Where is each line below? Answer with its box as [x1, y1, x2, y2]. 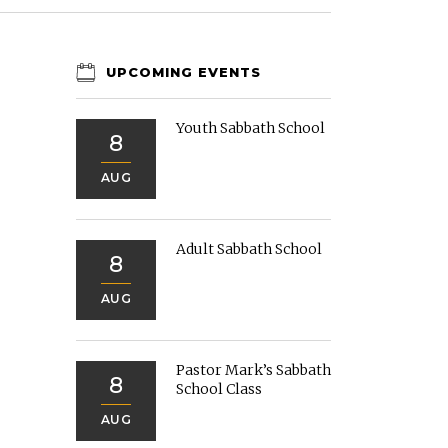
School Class [176, 380, 262, 398]
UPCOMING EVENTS [106, 64, 261, 80]
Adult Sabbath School [176, 240, 322, 258]
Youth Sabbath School [176, 119, 325, 137]
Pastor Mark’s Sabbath [176, 361, 331, 379]
